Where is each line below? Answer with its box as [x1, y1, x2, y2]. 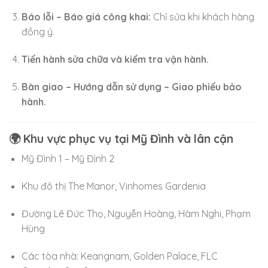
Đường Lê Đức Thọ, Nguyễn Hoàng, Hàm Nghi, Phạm [21, 207, 251, 220]
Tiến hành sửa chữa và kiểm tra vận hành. [21, 53, 209, 66]
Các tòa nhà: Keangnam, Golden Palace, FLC [21, 249, 218, 262]
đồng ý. [21, 26, 54, 38]
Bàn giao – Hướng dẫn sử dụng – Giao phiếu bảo [21, 80, 242, 93]
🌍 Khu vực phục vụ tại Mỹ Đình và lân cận [9, 131, 233, 146]
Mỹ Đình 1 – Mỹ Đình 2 [21, 153, 114, 165]
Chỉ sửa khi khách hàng [150, 11, 254, 23]
